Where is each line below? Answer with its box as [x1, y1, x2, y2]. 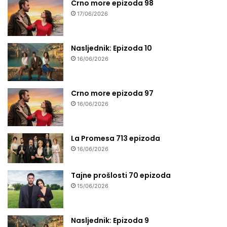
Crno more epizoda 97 [71, 88, 154, 98]
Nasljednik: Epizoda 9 [71, 215, 149, 225]
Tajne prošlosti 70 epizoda [71, 170, 171, 180]
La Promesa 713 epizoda [71, 133, 160, 143]
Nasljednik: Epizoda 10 [71, 43, 152, 53]
